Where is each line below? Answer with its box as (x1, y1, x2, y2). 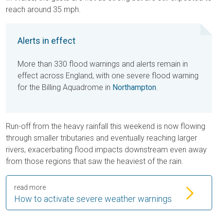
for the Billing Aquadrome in (18, 83, 112, 92)
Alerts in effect (18, 36, 75, 46)
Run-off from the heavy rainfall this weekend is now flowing (6, 122, 205, 131)
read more (14, 183, 46, 192)
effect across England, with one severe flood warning (18, 71, 199, 81)
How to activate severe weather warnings (14, 194, 172, 204)
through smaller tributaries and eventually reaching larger (6, 133, 197, 143)
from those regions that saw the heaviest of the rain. (6, 157, 183, 166)
